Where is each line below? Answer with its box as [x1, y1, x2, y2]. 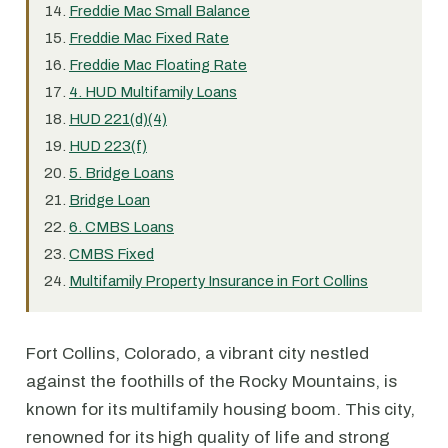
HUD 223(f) [69, 138, 147, 154]
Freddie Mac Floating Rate [69, 57, 247, 73]
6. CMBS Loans [69, 219, 174, 235]
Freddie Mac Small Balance [69, 3, 250, 19]
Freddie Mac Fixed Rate [69, 30, 229, 46]
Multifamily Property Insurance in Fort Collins [69, 273, 368, 289]
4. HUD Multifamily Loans [69, 84, 237, 100]
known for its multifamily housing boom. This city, [26, 400, 415, 419]
